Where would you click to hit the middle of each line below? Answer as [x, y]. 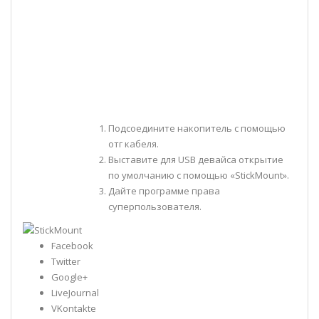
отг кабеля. [134, 143]
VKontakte [74, 309]
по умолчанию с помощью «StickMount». [199, 175]
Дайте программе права [164, 190]
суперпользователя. [155, 206]
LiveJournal [75, 293]
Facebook [72, 246]
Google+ [69, 277]
